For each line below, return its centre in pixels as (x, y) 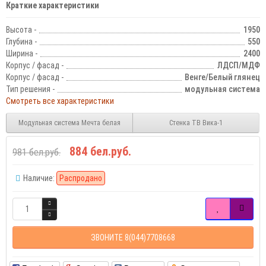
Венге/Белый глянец (222, 77)
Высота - (21, 30)
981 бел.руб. (37, 153)
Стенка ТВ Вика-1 (196, 123)
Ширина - (22, 54)
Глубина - (21, 42)
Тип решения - (30, 89)
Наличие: (39, 178)
